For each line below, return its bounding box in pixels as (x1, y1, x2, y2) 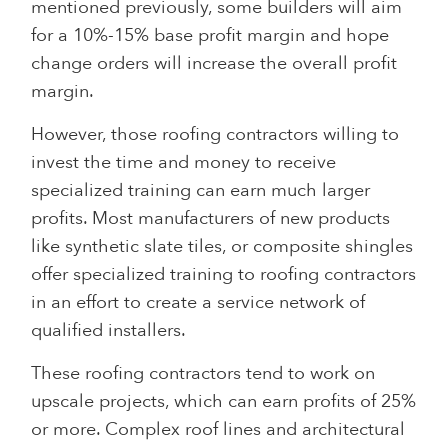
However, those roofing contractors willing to (31, 121, 400, 147)
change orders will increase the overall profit (31, 50, 398, 76)
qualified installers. (31, 317, 187, 343)
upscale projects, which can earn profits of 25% (31, 388, 417, 414)
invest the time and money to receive (31, 149, 337, 175)
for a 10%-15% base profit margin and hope (31, 22, 390, 48)
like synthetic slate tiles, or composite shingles (31, 233, 414, 259)
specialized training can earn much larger (31, 177, 371, 203)
